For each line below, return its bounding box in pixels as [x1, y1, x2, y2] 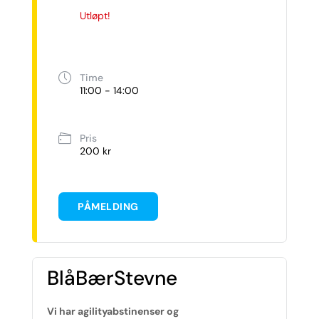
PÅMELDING [78, 199, 139, 213]
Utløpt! [80, 9, 110, 22]
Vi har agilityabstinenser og [47, 304, 179, 318]
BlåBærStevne [47, 264, 177, 291]
